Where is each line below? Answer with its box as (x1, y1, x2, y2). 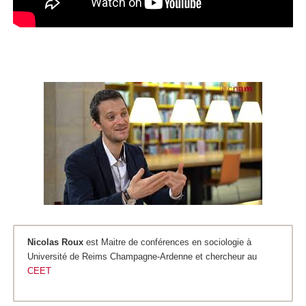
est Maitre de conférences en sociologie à (83, 237, 251, 248)
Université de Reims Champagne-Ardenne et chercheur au (27, 251, 257, 262)
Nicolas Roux (27, 237, 83, 248)
